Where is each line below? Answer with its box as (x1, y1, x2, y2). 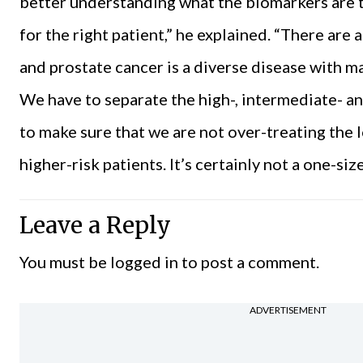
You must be (19, 251, 110, 271)
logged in (110, 251, 178, 271)
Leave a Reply (19, 210, 171, 240)
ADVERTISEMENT (250, 304, 327, 317)
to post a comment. (178, 251, 319, 271)
